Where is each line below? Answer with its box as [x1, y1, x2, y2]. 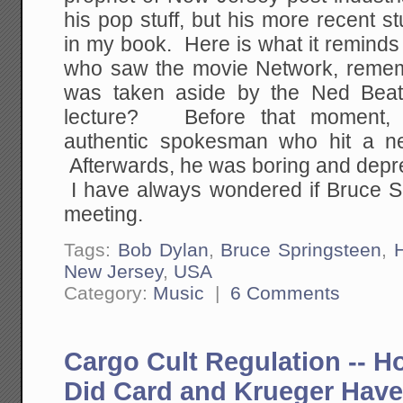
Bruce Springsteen [220, 239, 382, 261]
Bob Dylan [117, 239, 209, 261]
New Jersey [64, 261, 164, 282]
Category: [64, 282, 154, 304]
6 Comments [230, 282, 341, 304]
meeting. [64, 202, 144, 226]
